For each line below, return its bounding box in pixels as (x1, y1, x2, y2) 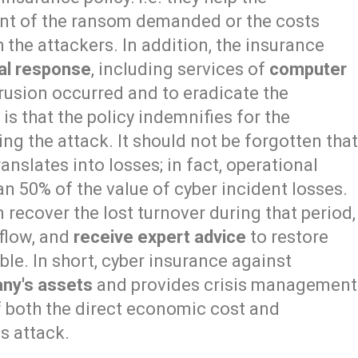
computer (269, 59, 348, 80)
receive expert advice (74, 227, 247, 248)
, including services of (91, 59, 270, 80)
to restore (246, 227, 329, 248)
